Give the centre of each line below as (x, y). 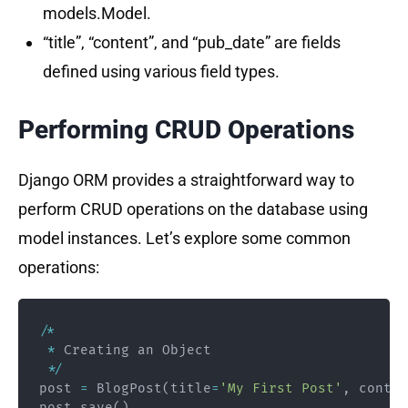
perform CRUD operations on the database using (193, 209)
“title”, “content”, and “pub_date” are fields (192, 42)
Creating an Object (133, 351)
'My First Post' (280, 389)
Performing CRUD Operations (186, 129)
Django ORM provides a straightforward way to (186, 179)
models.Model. (97, 13)
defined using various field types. (161, 71)
